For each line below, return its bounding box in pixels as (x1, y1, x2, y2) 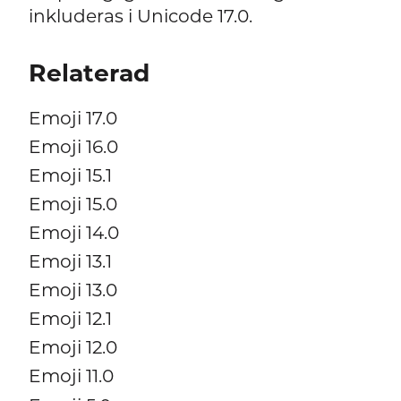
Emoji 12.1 (28, 307, 112, 330)
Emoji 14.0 (28, 220, 119, 243)
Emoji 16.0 (28, 134, 118, 158)
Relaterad (28, 58, 149, 89)
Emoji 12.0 (28, 336, 117, 359)
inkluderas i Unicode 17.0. (28, 4, 252, 28)
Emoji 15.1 (28, 163, 112, 186)
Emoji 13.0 (28, 278, 117, 302)
